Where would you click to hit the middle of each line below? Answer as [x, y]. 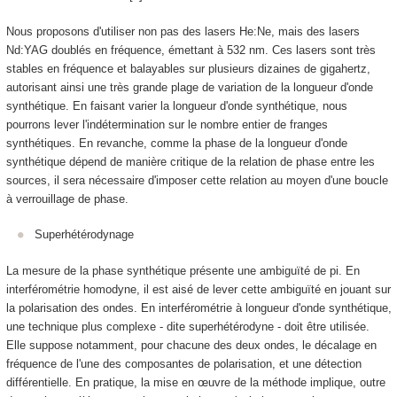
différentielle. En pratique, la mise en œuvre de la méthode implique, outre [195, 382]
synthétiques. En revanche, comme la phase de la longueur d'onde [176, 143]
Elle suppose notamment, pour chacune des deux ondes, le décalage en [191, 345]
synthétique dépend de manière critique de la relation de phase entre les [190, 161]
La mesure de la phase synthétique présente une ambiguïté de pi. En [183, 270]
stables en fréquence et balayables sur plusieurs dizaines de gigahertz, [188, 68]
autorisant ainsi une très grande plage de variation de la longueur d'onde [189, 87]
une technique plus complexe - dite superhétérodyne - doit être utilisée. [187, 326]
